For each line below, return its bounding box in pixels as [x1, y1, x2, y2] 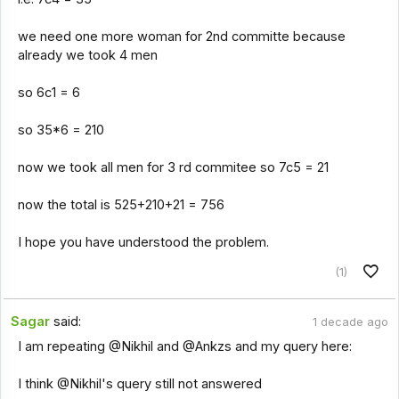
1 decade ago [312, 314, 388, 329]
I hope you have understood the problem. [17, 234, 269, 251]
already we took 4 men [17, 47, 158, 64]
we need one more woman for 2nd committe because [17, 28, 346, 45]
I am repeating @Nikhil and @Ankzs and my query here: [17, 338, 352, 354]
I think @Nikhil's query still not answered [17, 375, 262, 392]
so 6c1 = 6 [17, 85, 80, 102]
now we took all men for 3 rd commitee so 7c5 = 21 [17, 159, 329, 176]
